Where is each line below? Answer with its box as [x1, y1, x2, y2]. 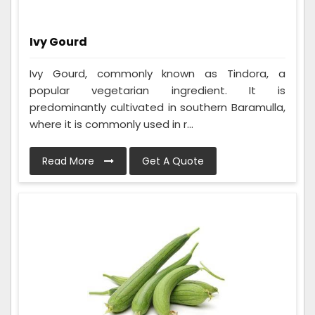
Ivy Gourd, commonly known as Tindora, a [30, 66, 285, 82]
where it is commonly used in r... [30, 117, 193, 132]
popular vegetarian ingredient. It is [30, 83, 285, 98]
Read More [42, 154, 97, 169]
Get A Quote [142, 154, 204, 169]
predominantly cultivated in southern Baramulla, [30, 100, 285, 115]
